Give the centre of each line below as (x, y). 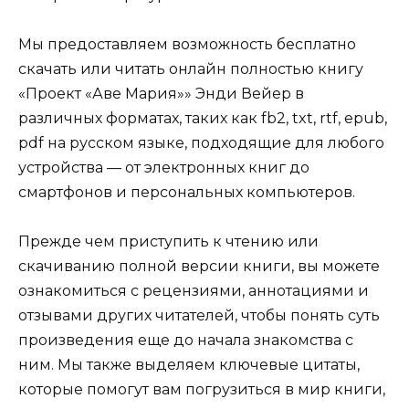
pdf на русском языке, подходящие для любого (201, 142)
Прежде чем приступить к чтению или (168, 242)
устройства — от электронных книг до (164, 167)
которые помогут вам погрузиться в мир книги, (202, 390)
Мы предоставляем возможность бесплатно (187, 44)
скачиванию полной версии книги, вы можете (199, 267)
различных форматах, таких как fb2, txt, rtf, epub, (203, 118)
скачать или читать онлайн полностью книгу (191, 68)
